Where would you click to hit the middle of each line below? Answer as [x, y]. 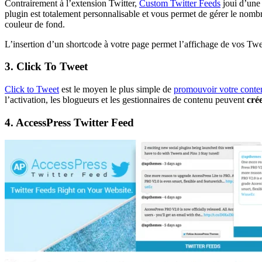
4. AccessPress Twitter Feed [69, 122]
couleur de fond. [35, 24]
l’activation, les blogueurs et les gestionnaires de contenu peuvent [126, 100]
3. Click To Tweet [46, 67]
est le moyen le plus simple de [116, 89]
